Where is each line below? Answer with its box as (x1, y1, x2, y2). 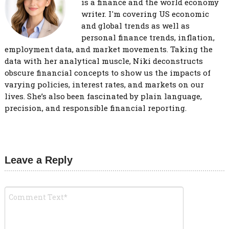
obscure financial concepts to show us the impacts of (4, 67, 211, 78)
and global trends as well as (81, 20, 190, 31)
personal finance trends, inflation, (81, 32, 215, 42)
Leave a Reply (4, 154, 73, 166)
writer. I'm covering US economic (81, 9, 209, 19)
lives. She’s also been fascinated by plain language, (4, 91, 202, 101)
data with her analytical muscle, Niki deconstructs (4, 56, 203, 66)
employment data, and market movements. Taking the (4, 44, 213, 54)
